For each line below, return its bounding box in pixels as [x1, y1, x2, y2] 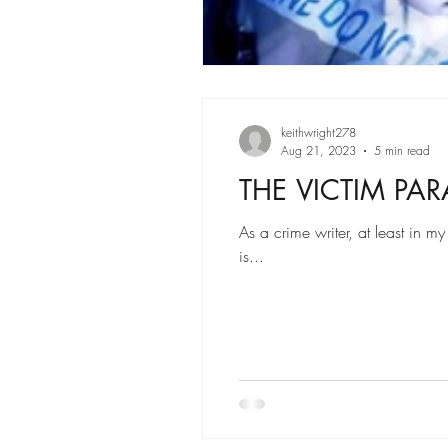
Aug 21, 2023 [281, 142, 356, 159]
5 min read [374, 142, 430, 159]
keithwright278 [281, 124, 356, 141]
